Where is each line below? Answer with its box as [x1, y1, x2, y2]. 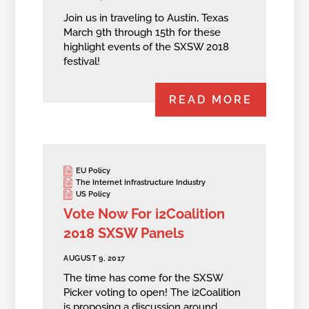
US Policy [76, 190, 111, 199]
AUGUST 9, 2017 [63, 253, 126, 263]
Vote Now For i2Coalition [63, 205, 226, 222]
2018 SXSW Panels [63, 224, 185, 241]
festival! [63, 54, 101, 68]
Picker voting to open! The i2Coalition [63, 286, 241, 299]
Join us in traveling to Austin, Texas [63, 11, 229, 24]
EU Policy [76, 166, 111, 176]
